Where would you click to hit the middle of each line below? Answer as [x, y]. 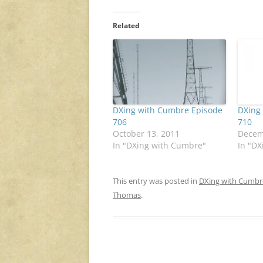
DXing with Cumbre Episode [168, 110]
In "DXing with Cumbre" [159, 145]
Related [126, 26]
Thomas [127, 195]
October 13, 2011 [146, 133]
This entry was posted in [156, 181]
